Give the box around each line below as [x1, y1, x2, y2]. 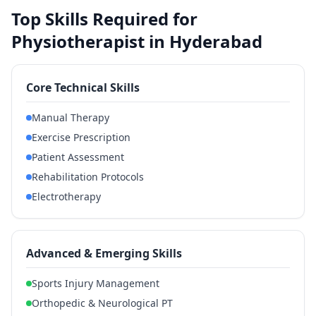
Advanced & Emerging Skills [26, 245, 182, 261]
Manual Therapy [32, 111, 109, 124]
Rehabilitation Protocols [32, 170, 144, 183]
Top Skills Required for [11, 7, 197, 30]
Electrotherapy [32, 190, 101, 203]
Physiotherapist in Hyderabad [11, 30, 262, 53]
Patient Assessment [32, 150, 124, 164]
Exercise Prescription [32, 130, 130, 144]
